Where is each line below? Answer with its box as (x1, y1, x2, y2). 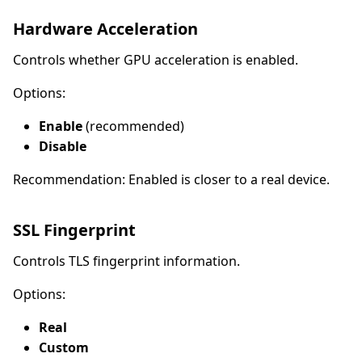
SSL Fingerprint (13, 218, 136, 241)
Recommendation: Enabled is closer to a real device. (13, 170, 330, 188)
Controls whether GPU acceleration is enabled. (13, 50, 298, 69)
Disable (39, 137, 86, 155)
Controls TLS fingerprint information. (13, 251, 240, 270)
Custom (39, 338, 89, 356)
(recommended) (82, 116, 184, 135)
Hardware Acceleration (13, 17, 198, 40)
